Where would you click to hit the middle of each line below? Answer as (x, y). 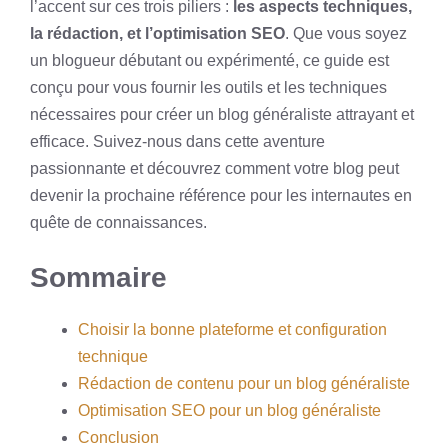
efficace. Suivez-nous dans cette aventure (177, 141)
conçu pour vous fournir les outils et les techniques (208, 87)
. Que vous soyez (346, 33)
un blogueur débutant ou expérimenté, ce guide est (209, 60)
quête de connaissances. (118, 222)
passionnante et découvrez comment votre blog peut (214, 168)
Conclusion (118, 437)
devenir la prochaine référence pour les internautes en (221, 195)
